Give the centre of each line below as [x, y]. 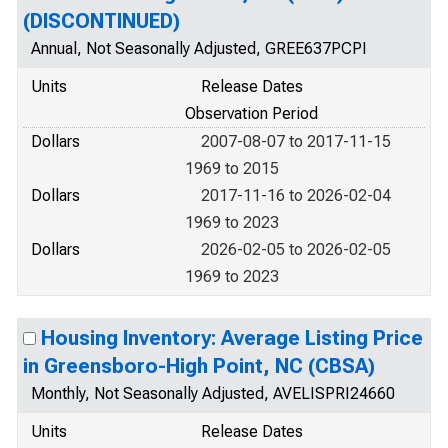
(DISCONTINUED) [101, 21]
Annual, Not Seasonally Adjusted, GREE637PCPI [199, 48]
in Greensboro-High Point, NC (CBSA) [199, 366]
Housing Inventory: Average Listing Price [232, 338]
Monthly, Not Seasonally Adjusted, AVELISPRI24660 [213, 393]
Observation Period [251, 113]
